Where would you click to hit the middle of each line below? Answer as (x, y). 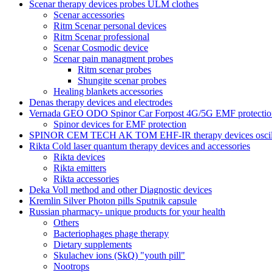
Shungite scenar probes (122, 80)
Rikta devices (79, 157)
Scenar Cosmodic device (101, 47)
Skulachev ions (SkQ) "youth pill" (119, 255)
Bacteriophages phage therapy (111, 233)
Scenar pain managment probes (113, 58)
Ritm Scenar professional (101, 36)
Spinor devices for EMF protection (120, 124)
